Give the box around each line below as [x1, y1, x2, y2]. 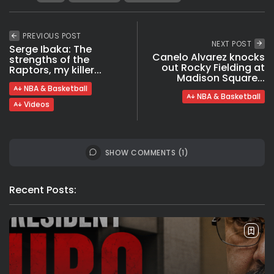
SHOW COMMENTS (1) [105, 147, 189, 158]
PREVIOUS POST [23, 30, 81, 41]
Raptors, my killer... [9, 62, 102, 77]
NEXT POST [211, 38, 251, 49]
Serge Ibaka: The [9, 42, 92, 56]
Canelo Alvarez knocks [152, 50, 265, 64]
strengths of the [9, 52, 89, 67]
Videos [24, 98, 50, 109]
